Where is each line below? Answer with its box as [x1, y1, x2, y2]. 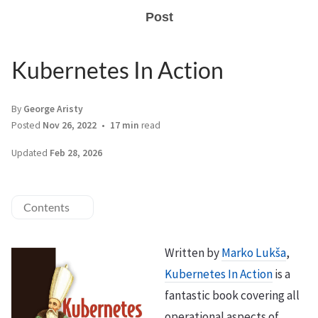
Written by [165, 245, 221, 261]
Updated [11, 147, 50, 159]
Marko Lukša [221, 245, 286, 261]
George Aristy [23, 103, 83, 115]
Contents [23, 200, 70, 214]
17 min [110, 119, 139, 131]
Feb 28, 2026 [50, 147, 102, 159]
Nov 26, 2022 [43, 119, 97, 131]
